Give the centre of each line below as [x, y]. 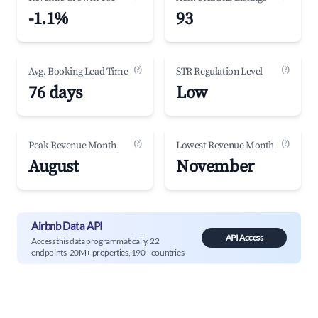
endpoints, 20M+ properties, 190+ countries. [109, 252]
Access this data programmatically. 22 [95, 241]
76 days [55, 93]
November [215, 167]
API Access [244, 237]
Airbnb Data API [67, 225]
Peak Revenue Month [72, 146]
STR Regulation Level [219, 72]
